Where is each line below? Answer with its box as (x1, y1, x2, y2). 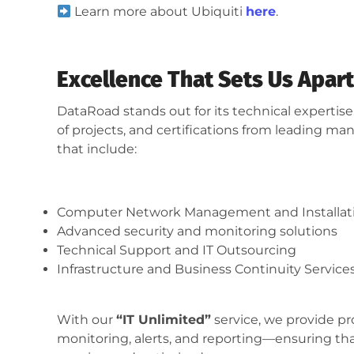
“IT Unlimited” (116, 312, 211, 328)
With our (57, 312, 116, 328)
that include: (57, 141, 137, 157)
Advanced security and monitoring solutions (57, 224, 337, 239)
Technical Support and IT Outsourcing (57, 243, 296, 258)
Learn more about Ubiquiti (71, 4, 247, 20)
